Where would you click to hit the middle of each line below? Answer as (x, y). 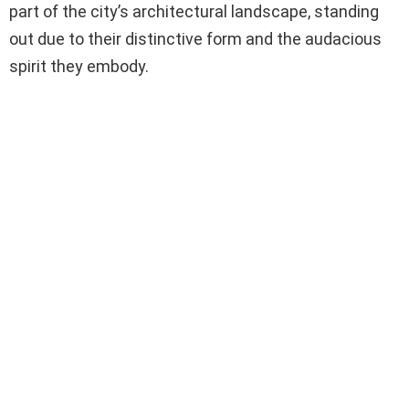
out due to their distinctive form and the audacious (195, 39)
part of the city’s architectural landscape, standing (194, 12)
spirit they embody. (79, 67)
